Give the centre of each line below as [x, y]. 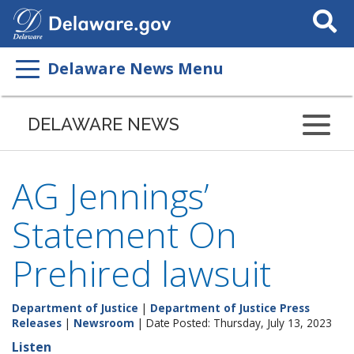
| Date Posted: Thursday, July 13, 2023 [233, 323]
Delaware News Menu [136, 68]
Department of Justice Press [230, 308]
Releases [37, 323]
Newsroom [104, 323]
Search [322, 9]
